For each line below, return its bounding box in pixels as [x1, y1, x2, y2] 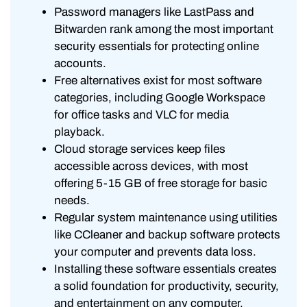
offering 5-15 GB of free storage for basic [54, 176, 267, 190]
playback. [54, 125, 105, 138]
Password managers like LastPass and [54, 5, 254, 19]
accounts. [54, 56, 106, 70]
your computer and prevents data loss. [54, 245, 256, 258]
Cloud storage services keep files [54, 142, 225, 156]
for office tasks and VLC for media [54, 108, 229, 121]
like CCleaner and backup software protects [54, 228, 280, 241]
